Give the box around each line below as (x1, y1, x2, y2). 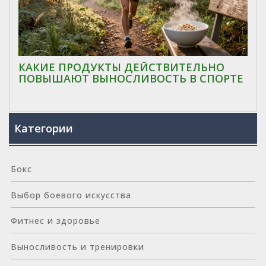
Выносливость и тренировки (10, 241, 144, 253)
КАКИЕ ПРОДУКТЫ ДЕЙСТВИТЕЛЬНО (18, 59, 224, 74)
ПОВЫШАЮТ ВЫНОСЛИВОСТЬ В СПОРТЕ (18, 71, 243, 85)
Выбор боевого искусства (10, 189, 131, 201)
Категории (14, 121, 74, 136)
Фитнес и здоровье (10, 215, 100, 227)
